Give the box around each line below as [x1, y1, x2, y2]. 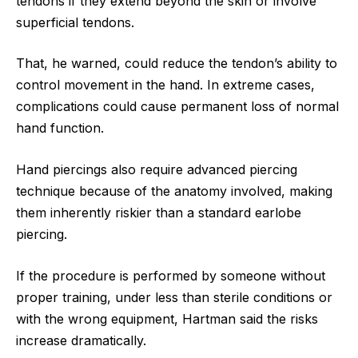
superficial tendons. [16, 14, 134, 30]
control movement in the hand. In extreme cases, [16, 77, 315, 93]
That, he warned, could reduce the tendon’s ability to [16, 55, 337, 72]
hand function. [16, 120, 104, 137]
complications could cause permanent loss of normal [16, 98, 339, 115]
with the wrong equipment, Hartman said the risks [16, 310, 318, 327]
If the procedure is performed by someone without [16, 267, 325, 284]
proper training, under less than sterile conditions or [16, 288, 332, 305]
